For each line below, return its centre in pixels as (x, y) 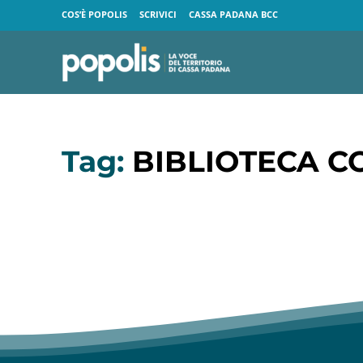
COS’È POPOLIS (94, 15)
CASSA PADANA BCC (233, 15)
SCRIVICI (158, 15)
